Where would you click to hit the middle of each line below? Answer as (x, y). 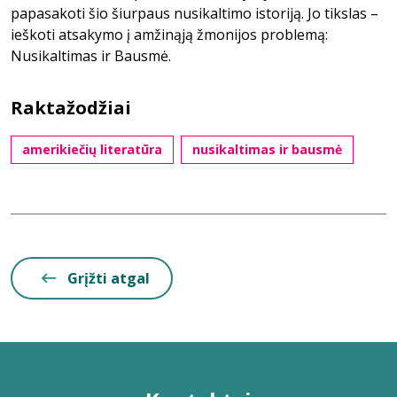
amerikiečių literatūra (92, 149)
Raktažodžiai (71, 108)
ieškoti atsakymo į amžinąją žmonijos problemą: (169, 35)
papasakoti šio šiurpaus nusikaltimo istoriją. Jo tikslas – (195, 13)
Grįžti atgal (109, 278)
